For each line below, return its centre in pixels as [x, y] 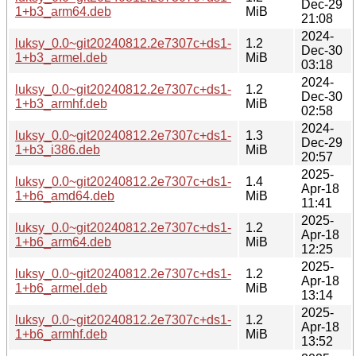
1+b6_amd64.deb [65, 195]
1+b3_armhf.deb [61, 103]
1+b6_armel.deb [61, 288]
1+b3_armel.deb [61, 57]
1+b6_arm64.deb [63, 242]
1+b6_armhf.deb [61, 334]
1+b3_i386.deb [58, 149]
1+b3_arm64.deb [63, 11]
